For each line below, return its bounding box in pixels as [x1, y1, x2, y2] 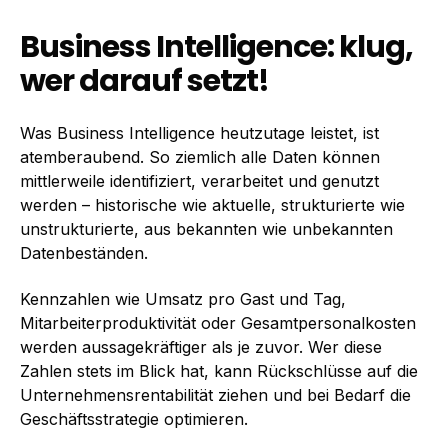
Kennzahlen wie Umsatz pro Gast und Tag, [20, 289, 346, 310]
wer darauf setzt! [20, 60, 269, 103]
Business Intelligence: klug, [20, 26, 413, 69]
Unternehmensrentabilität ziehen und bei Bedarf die [20, 385, 411, 406]
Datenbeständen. [20, 242, 153, 263]
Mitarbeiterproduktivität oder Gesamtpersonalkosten [20, 313, 416, 334]
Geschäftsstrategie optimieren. [20, 409, 248, 430]
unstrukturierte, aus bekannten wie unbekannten [20, 218, 393, 239]
